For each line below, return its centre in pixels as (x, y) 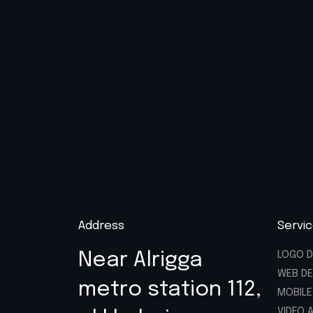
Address (101, 226)
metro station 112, (170, 290)
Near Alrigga (140, 261)
